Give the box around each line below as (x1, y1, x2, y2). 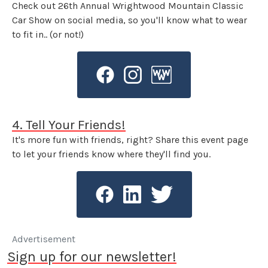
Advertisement (12, 233, 75, 245)
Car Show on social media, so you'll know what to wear (12, 14, 247, 26)
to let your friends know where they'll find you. (12, 148, 211, 160)
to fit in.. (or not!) (12, 29, 84, 41)
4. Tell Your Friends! (12, 117, 126, 133)
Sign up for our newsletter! (7, 248, 176, 266)
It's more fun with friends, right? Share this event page (12, 134, 248, 146)
